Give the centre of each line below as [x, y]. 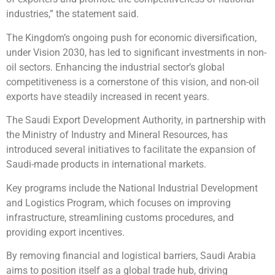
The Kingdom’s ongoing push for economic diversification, [131, 37]
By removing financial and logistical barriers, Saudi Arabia [131, 255]
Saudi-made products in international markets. [106, 165]
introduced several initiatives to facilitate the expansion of [131, 150]
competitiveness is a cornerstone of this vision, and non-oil [133, 82]
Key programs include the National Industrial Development [132, 188]
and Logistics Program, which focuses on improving [118, 203]
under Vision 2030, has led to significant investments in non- [136, 52]
